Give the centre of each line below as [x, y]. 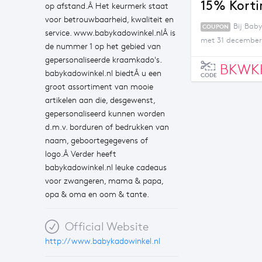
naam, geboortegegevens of [96, 141]
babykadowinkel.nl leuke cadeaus [106, 168]
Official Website [111, 227]
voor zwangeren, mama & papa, [104, 181]
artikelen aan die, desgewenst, [100, 100]
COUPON [216, 27]
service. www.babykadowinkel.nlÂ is [110, 33]
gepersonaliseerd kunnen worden [105, 114]
